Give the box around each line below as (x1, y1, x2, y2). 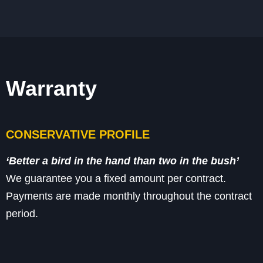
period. (6, 207, 38, 220)
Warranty (6, 76, 97, 100)
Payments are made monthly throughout (6, 190, 197, 202)
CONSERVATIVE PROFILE (6, 127, 150, 141)
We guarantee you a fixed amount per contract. (6, 172, 226, 184)
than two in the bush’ (133, 154, 239, 167)
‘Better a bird (6, 154, 71, 167)
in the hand (74, 154, 130, 167)
